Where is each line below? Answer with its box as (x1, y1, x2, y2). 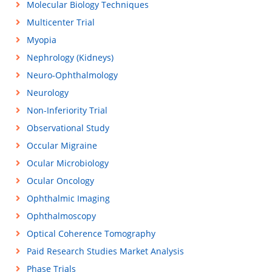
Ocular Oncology (26, 175, 94, 186)
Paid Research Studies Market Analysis (26, 245, 184, 257)
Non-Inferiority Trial (26, 104, 107, 116)
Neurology (26, 87, 69, 98)
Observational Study (26, 122, 109, 134)
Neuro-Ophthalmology (26, 69, 118, 81)
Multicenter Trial (26, 16, 95, 28)
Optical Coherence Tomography (26, 228, 155, 239)
